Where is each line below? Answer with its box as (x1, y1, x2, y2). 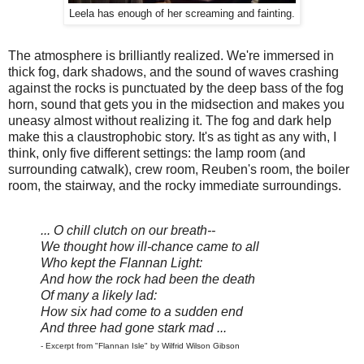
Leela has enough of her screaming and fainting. (69, 7, 295, 19)
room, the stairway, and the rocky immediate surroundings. (8, 178, 341, 193)
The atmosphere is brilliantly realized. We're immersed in (8, 48, 334, 63)
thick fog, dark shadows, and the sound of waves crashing (8, 64, 339, 79)
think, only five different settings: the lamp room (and (8, 145, 305, 160)
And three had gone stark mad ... (41, 321, 227, 336)
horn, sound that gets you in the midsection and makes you (8, 97, 344, 111)
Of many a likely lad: (41, 288, 157, 303)
